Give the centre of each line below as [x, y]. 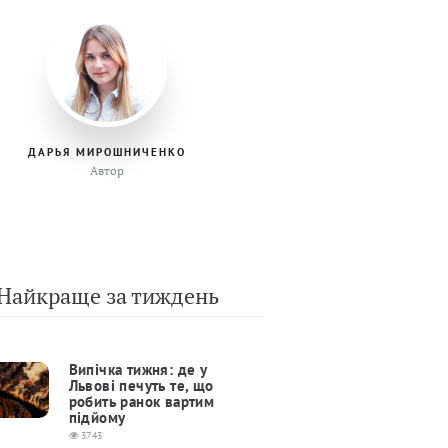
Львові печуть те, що [141, 386]
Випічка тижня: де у [137, 370]
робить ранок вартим [141, 402]
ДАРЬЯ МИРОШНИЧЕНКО [107, 152]
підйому [97, 418]
